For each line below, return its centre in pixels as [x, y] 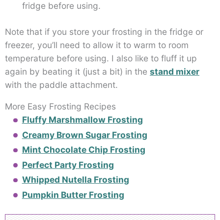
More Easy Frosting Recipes [60, 107]
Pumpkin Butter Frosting [73, 194]
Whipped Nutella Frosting [75, 180]
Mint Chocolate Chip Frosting [83, 150]
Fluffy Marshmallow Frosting [82, 120]
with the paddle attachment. [61, 85]
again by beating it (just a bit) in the [77, 72]
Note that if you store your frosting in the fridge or [104, 32]
